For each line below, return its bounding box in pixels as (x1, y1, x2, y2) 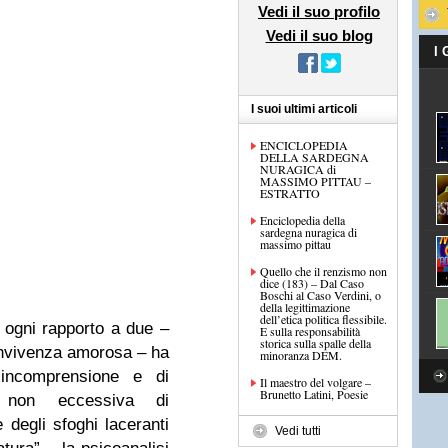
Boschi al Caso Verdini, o (260, 287, 381, 303)
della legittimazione (260, 299, 350, 315)
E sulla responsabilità (260, 323, 360, 339)
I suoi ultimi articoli (251, 102, 357, 116)
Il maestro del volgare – (260, 374, 371, 390)
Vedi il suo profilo (258, 3, 380, 20)
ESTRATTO (260, 185, 320, 201)
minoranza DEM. (260, 347, 342, 363)
